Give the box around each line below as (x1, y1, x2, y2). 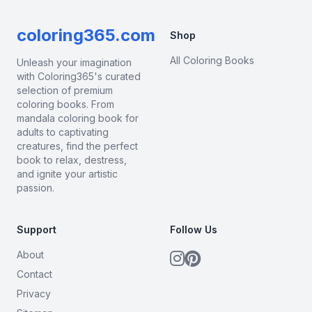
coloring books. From (17, 97, 114, 110)
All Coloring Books (170, 54, 254, 66)
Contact (17, 267, 52, 280)
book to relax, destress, (17, 153, 127, 166)
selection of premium (17, 84, 113, 96)
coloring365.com (17, 24, 155, 45)
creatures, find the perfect (17, 139, 138, 152)
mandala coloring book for (17, 111, 139, 124)
